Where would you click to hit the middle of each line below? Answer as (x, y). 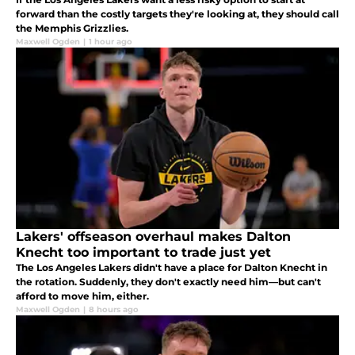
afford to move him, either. (82, 296)
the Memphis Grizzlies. (72, 28)
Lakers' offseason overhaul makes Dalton (153, 236)
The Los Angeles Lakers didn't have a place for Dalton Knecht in (172, 267)
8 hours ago (114, 309)
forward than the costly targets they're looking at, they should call (177, 13)
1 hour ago (111, 41)
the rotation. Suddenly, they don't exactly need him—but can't (168, 281)
